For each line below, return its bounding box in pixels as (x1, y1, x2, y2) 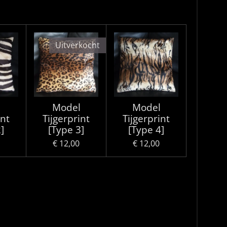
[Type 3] (48, 123, 84, 136)
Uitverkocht (55, 40, 100, 51)
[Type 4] (128, 123, 164, 136)
